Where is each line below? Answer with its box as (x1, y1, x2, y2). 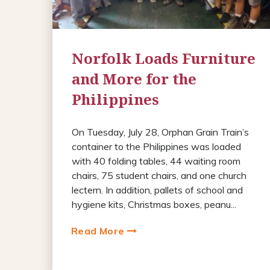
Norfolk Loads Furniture (72, 48, 256, 68)
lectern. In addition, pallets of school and (72, 183, 243, 196)
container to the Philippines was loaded (72, 140, 241, 152)
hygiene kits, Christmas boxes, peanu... (72, 198, 236, 210)
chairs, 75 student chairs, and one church (72, 169, 246, 181)
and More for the (72, 68, 196, 89)
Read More (71, 224, 127, 237)
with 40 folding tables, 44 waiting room (72, 154, 240, 167)
